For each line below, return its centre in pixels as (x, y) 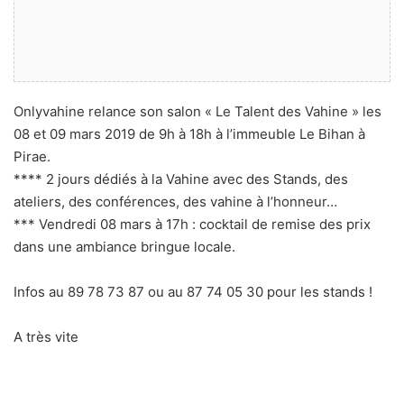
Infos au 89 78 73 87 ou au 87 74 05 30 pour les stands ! (193, 291)
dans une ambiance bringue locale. (124, 246)
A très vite (46, 336)
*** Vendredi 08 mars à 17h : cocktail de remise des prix (192, 224)
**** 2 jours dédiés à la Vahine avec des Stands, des (181, 179)
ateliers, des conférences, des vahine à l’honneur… (175, 201)
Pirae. (32, 156)
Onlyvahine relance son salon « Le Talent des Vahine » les (197, 111)
